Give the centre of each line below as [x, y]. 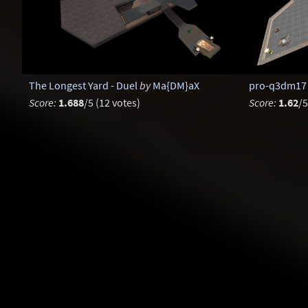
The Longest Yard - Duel [83, 85]
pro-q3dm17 [277, 85]
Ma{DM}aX [176, 85]
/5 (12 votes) [112, 102]
